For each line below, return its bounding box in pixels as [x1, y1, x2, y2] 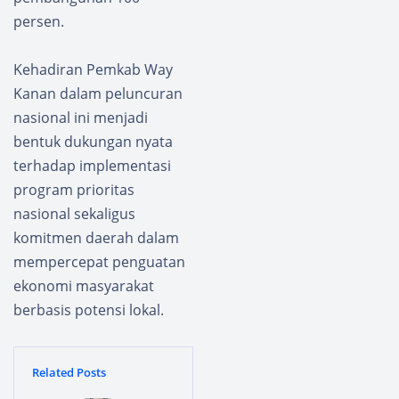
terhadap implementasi [13, 155, 171, 175]
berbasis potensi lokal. [13, 299, 164, 320]
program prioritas [13, 179, 134, 199]
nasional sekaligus [13, 203, 135, 224]
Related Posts [31, 364, 106, 381]
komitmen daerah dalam [13, 227, 179, 248]
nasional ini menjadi [13, 107, 148, 127]
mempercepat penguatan [13, 251, 185, 272]
